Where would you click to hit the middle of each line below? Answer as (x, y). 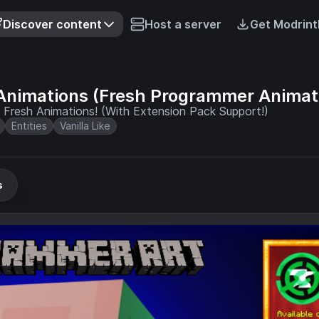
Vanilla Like (85, 126)
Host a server (183, 24)
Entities (29, 126)
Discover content (52, 24)
